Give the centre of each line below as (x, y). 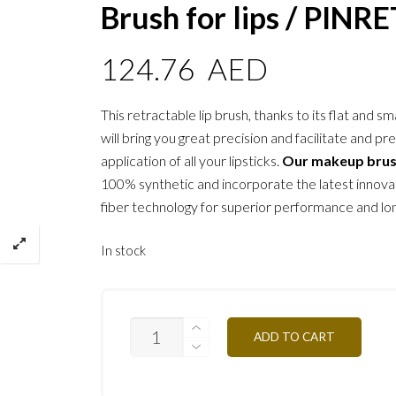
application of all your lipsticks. (192, 161)
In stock (124, 250)
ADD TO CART (295, 336)
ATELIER (154, 355)
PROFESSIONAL (177, 371)
